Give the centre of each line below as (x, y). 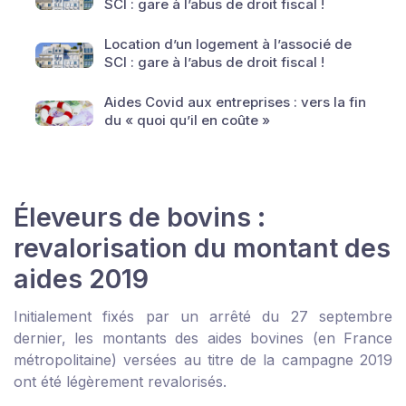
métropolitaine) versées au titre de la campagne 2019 (203, 360)
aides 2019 (81, 279)
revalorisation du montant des (202, 248)
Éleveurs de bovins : (140, 217)
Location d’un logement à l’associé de (228, 44)
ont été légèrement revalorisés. (120, 382)
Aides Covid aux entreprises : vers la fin (235, 102)
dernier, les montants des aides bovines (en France (203, 338)
